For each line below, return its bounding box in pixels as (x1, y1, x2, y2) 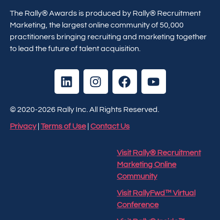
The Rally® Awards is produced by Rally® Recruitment (10, 9, 201, 17)
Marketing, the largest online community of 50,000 (10, 21, 184, 29)
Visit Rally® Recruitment (117, 149, 201, 157)
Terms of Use (41, 122, 86, 130)
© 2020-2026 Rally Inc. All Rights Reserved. (10, 106, 159, 113)
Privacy (10, 122, 36, 130)
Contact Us (90, 122, 130, 130)
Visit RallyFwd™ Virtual (117, 189, 195, 197)
